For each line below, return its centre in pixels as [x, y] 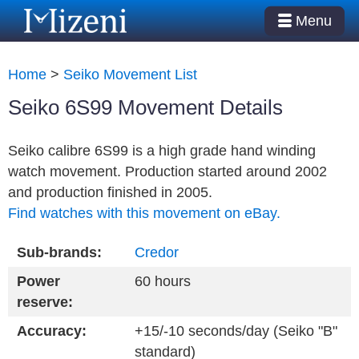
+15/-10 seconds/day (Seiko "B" [236, 331]
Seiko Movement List [130, 75]
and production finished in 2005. [110, 192]
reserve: [44, 302]
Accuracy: [51, 331]
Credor [156, 252]
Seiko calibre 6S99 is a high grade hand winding [162, 150]
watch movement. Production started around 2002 [167, 171]
